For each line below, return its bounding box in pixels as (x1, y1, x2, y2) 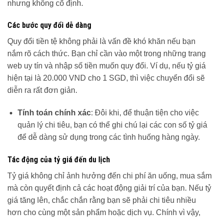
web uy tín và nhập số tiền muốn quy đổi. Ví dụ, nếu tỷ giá (7, 62, 206, 70)
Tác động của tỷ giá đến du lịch (7, 155, 110, 165)
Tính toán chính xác (17, 109, 91, 117)
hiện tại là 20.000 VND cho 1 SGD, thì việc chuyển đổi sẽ (7, 74, 205, 83)
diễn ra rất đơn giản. (7, 86, 77, 95)
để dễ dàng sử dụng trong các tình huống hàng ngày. (17, 133, 200, 142)
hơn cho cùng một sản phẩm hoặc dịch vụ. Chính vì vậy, (7, 208, 200, 217)
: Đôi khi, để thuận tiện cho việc (90, 109, 199, 117)
